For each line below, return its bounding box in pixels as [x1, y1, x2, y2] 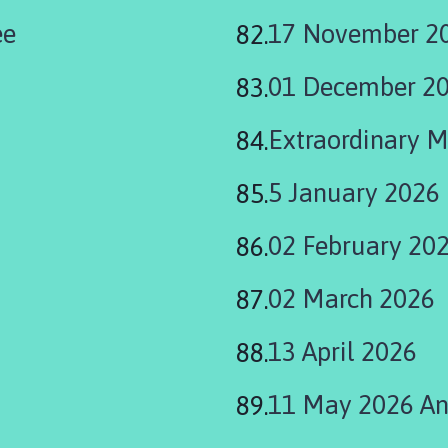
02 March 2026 [268, 283, 435, 314]
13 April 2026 [268, 336, 417, 367]
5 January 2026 [268, 177, 440, 208]
